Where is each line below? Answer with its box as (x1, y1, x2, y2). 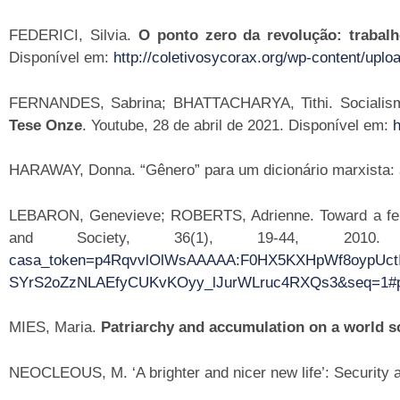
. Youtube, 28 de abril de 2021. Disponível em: (82, 116, 393, 134)
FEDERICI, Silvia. (9, 27, 138, 45)
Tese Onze (9, 116, 82, 134)
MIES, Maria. (9, 319, 101, 337)
